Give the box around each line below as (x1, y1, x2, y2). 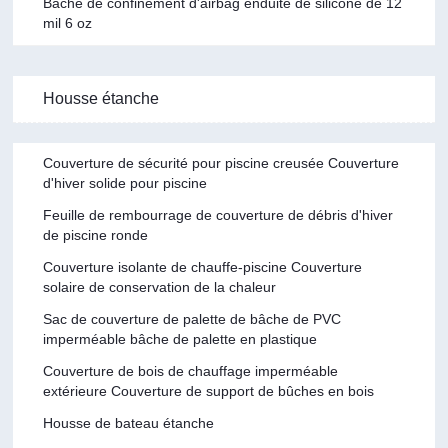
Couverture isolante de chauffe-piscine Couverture (43, 258, 363, 275)
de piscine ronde (43, 226, 149, 243)
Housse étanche (43, 89, 160, 107)
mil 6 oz (43, 14, 93, 31)
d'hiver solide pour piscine (43, 174, 208, 191)
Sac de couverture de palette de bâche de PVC (43, 310, 342, 327)
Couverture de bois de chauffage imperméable (43, 362, 339, 379)
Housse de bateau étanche (43, 414, 215, 431)
